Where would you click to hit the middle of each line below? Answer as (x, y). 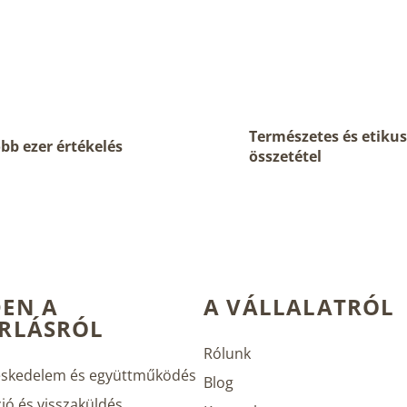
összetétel (285, 157)
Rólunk (227, 354)
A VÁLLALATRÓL (299, 307)
